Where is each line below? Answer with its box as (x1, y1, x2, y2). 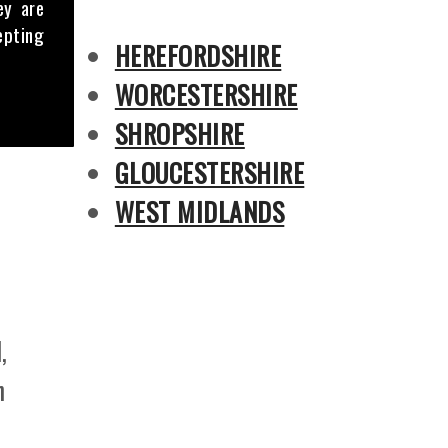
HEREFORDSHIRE (114, 36, 282, 75)
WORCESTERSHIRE (114, 75, 298, 114)
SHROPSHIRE (114, 114, 245, 153)
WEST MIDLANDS (114, 192, 285, 231)
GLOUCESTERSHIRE (114, 153, 305, 192)
